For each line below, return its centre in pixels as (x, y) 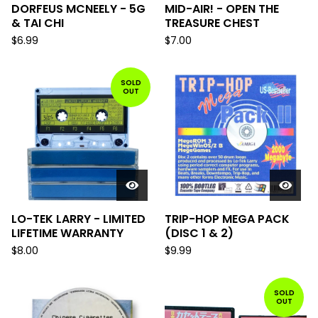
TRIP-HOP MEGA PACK (227, 219)
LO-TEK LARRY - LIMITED (78, 219)
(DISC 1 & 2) (199, 233)
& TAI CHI (38, 23)
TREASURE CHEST (212, 23)
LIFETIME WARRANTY (67, 233)
